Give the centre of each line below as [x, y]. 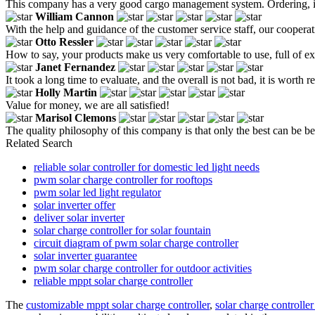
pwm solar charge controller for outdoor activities [143, 268]
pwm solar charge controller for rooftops [123, 179]
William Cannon [75, 16]
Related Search [39, 143]
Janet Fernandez [75, 67]
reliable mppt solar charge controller [113, 281]
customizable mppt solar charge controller [118, 304]
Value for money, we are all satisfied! [88, 105]
